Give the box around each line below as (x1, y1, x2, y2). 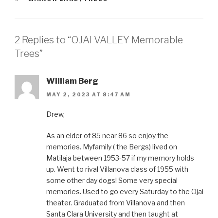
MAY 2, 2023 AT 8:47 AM (46, 91, 131, 98)
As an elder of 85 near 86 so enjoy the (46, 131, 168, 140)
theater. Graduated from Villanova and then (46, 199, 185, 207)
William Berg (46, 76, 98, 86)
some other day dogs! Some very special (46, 176, 178, 185)
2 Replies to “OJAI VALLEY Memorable (15, 34, 183, 46)
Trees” (15, 47, 43, 59)
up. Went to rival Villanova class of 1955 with (46, 165, 188, 174)
